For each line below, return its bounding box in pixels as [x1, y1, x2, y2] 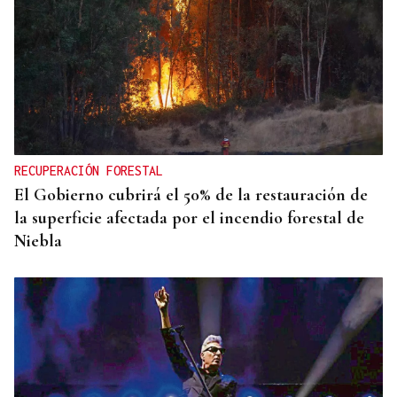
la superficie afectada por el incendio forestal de [14, 207, 364, 230]
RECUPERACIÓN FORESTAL [14, 163, 163, 179]
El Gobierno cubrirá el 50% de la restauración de [14, 184, 368, 206]
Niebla [14, 230, 62, 253]
